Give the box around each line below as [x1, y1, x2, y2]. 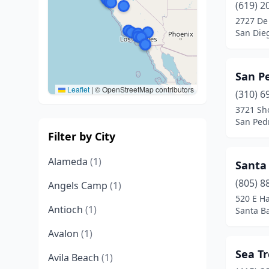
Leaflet [65, 84, 89, 94]
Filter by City [48, 129, 115, 144]
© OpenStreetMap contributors [93, 84, 194, 94]
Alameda [48, 155, 90, 168]
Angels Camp [48, 179, 110, 192]
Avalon [48, 227, 81, 240]
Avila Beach [48, 251, 101, 264]
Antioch [48, 203, 85, 216]
